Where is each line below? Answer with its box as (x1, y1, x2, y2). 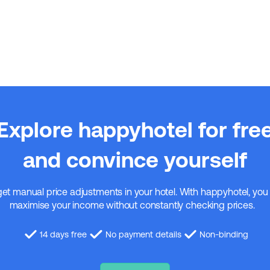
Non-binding (199, 230, 249, 240)
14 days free (40, 230, 87, 240)
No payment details (105, 230, 181, 240)
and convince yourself (23, 148, 247, 173)
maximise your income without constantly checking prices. (9, 199, 261, 211)
